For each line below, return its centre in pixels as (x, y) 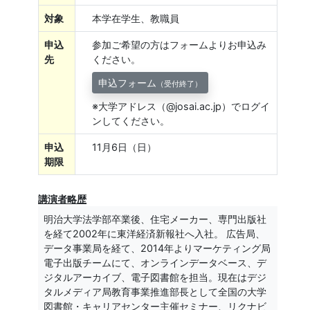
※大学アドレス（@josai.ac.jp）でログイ (181, 107)
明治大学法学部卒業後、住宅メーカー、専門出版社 (155, 219)
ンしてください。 (131, 121)
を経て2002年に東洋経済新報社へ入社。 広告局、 (154, 234)
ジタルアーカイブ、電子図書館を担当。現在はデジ (155, 277)
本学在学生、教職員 (136, 19)
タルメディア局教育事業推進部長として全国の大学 (155, 292)
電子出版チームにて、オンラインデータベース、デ (155, 263)
